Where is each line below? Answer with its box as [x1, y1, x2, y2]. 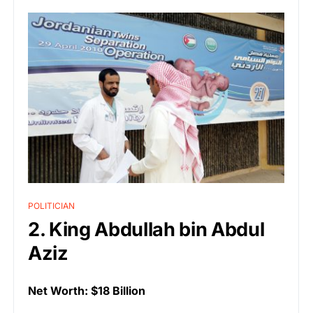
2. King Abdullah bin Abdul [28, 218, 265, 242]
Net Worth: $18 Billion [28, 284, 145, 298]
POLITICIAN [28, 201, 75, 212]
